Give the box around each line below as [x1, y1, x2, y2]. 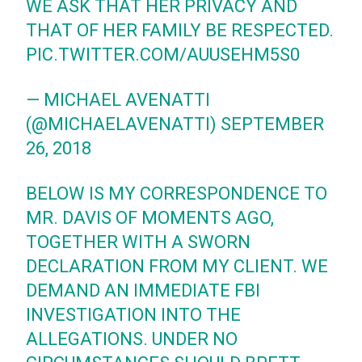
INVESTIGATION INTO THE [26, 304, 242, 325]
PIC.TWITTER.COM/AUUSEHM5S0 [26, 44, 301, 65]
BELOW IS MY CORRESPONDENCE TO [26, 183, 328, 204]
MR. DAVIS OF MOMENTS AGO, [26, 207, 275, 228]
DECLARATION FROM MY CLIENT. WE [26, 255, 329, 276]
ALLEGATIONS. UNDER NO [26, 328, 238, 349]
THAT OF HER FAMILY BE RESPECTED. [26, 19, 335, 40]
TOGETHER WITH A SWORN [26, 231, 251, 252]
